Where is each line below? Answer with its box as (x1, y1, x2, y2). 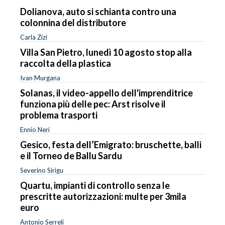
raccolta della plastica (20, 57, 111, 69)
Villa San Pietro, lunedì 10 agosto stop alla (20, 46, 192, 58)
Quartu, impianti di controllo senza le (20, 179, 170, 191)
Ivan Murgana (20, 73, 60, 82)
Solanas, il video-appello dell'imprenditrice (20, 87, 193, 98)
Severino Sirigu (20, 166, 63, 174)
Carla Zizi (20, 33, 47, 41)
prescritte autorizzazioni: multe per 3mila (20, 190, 186, 202)
